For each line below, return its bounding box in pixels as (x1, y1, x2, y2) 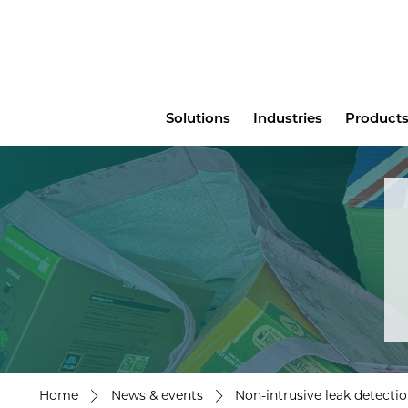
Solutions (165, 108, 230, 127)
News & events (110, 387, 203, 404)
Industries (252, 108, 322, 127)
